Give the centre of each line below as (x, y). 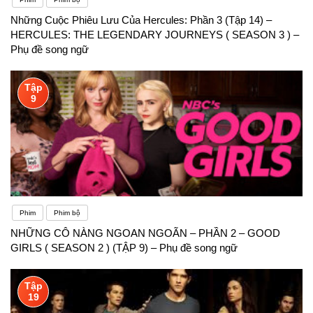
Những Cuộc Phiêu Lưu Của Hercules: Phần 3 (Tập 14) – (141, 20)
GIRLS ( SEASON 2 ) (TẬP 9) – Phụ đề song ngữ (124, 247)
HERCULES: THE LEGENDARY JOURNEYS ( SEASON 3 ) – (155, 34)
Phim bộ (67, 212)
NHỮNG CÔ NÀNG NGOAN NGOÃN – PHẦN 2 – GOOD (145, 233)
